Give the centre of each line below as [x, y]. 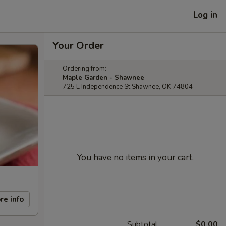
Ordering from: [84, 69]
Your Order [78, 46]
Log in [205, 15]
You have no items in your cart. [135, 158]
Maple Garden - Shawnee [103, 78]
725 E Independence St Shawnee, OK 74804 [128, 87]
